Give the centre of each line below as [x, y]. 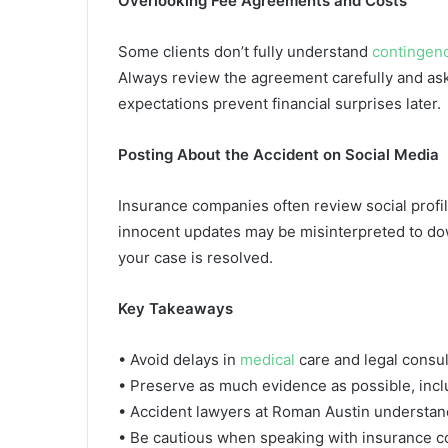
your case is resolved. [195, 258]
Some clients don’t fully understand [245, 52]
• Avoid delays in [179, 360]
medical [267, 360]
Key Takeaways [175, 309]
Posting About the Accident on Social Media [278, 155]
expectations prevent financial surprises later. [279, 104]
